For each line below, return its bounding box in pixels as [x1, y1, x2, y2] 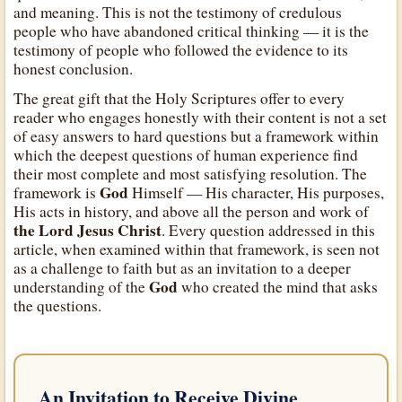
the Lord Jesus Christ [13, 219, 162, 242]
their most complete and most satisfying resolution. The [13, 163, 368, 185]
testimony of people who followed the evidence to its [13, 39, 349, 61]
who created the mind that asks [178, 276, 379, 298]
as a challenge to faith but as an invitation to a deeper [13, 258, 352, 279]
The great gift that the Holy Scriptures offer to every [13, 88, 345, 109]
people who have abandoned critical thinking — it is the [13, 21, 370, 42]
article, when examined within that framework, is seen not [13, 239, 380, 260]
